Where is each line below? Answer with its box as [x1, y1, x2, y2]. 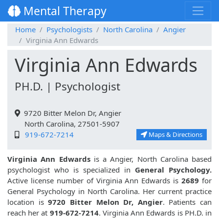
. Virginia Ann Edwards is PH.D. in [98, 208, 212, 218]
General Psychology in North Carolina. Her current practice [7, 186, 212, 197]
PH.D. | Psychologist [15, 79, 120, 94]
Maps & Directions [147, 130, 202, 139]
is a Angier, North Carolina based [90, 154, 212, 164]
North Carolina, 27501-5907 [15, 119, 120, 129]
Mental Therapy [21, 3, 107, 19]
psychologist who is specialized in [7, 165, 135, 175]
